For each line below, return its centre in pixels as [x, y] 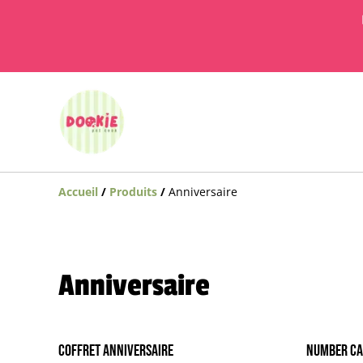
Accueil [78, 192]
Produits [133, 192]
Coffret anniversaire [116, 351]
